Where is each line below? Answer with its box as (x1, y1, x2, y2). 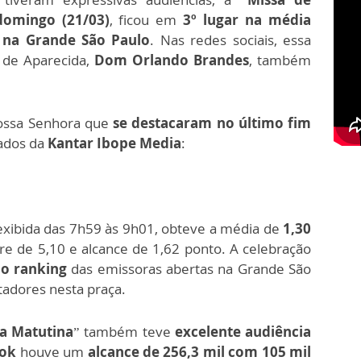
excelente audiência (174, 322, 312, 342)
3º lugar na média (183, 10, 312, 30)
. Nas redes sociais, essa (150, 31, 312, 50)
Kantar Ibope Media (48, 134, 181, 153)
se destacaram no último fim (108, 114, 312, 133)
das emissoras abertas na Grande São (66, 259, 312, 279)
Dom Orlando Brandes (94, 51, 249, 70)
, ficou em (109, 10, 184, 30)
